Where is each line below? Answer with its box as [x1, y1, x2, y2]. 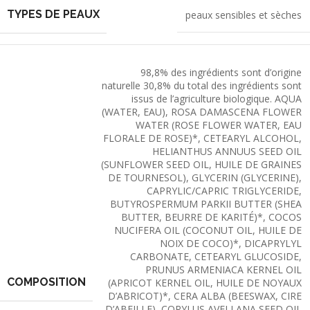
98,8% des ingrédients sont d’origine [140, 66, 302, 80]
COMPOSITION [7, 275, 86, 289]
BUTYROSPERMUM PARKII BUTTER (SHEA [110, 197, 302, 211]
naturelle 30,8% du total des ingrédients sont [102, 79, 302, 93]
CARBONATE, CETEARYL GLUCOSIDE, [130, 250, 302, 264]
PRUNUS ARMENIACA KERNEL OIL [145, 263, 302, 277]
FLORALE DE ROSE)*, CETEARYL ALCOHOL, [103, 131, 302, 145]
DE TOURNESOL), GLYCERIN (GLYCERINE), [108, 171, 302, 185]
